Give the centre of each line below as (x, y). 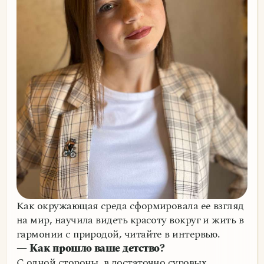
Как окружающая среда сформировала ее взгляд (130, 206)
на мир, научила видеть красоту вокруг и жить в (130, 220)
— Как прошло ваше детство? (90, 249)
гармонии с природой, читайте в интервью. (118, 235)
